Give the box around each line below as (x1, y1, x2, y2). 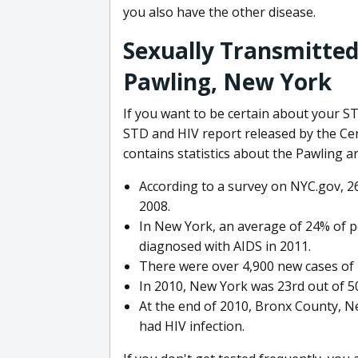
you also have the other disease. (123, 2, 316, 21)
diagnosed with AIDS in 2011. (139, 237, 311, 255)
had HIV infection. (139, 316, 245, 335)
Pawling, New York (123, 66, 332, 97)
